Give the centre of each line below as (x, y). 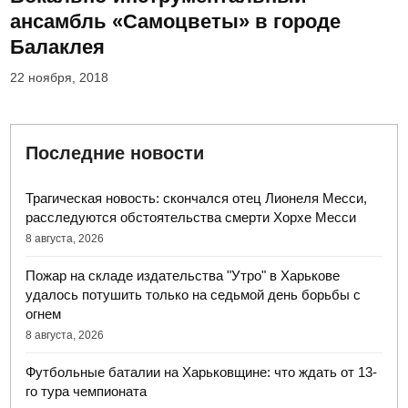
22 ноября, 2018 (60, 78)
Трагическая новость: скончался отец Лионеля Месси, (197, 199)
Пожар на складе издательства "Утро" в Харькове (183, 276)
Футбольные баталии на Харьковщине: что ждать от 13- (202, 372)
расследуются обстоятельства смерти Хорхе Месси (191, 218)
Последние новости (115, 153)
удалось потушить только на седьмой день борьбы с (194, 295)
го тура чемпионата (87, 392)
